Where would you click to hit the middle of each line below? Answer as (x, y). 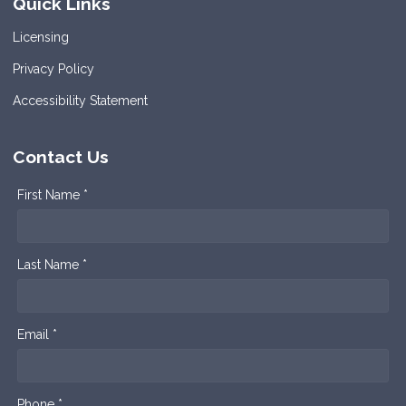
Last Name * (52, 264)
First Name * (53, 194)
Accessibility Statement (80, 100)
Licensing (41, 37)
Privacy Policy (53, 68)
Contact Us (61, 156)
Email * (37, 334)
